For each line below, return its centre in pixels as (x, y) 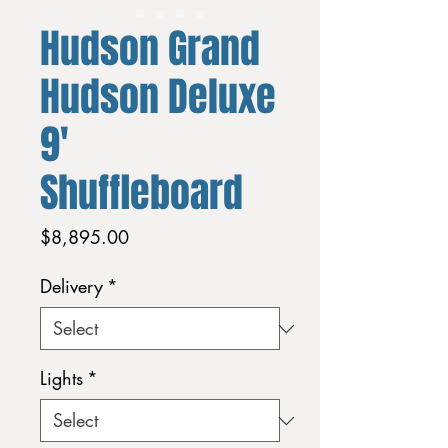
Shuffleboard (141, 192)
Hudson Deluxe (158, 96)
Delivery (71, 286)
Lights (61, 378)
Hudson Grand (150, 48)
